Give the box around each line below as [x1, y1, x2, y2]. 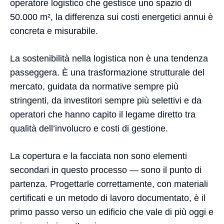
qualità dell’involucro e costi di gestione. [10, 123, 168, 133]
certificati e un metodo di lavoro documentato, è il [10, 193, 205, 203]
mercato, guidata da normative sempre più [10, 81, 178, 91]
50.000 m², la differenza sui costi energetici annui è [10, 12, 213, 22]
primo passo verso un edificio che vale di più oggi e [10, 207, 213, 217]
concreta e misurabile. [10, 26, 98, 36]
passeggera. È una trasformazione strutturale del [10, 67, 204, 77]
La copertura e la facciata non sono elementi [10, 151, 187, 161]
